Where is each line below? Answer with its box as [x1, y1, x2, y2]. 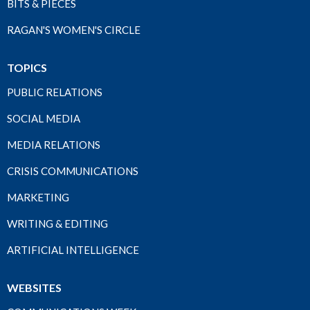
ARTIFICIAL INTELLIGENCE [7, 244, 139, 256]
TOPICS [7, 61, 47, 74]
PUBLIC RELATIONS [7, 86, 102, 98]
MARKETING [7, 191, 69, 203]
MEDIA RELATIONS [7, 138, 100, 151]
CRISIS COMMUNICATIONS [7, 165, 138, 177]
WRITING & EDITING [7, 217, 108, 230]
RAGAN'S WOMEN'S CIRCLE [7, 24, 140, 36]
